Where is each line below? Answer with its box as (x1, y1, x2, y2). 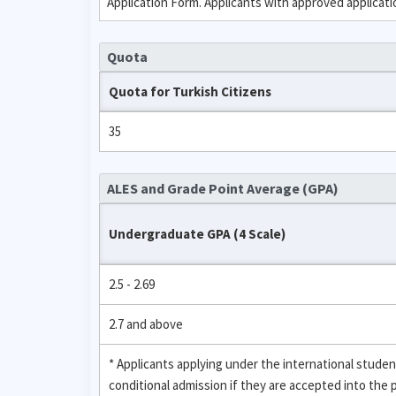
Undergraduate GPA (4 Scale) (109, 225, 286, 242)
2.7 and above (109, 315, 183, 332)
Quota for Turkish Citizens (109, 83, 271, 100)
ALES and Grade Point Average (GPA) (106, 179, 339, 197)
